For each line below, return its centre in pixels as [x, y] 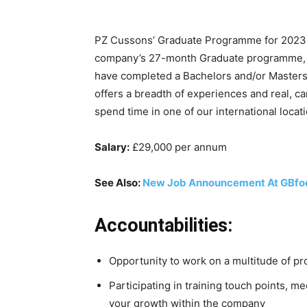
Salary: [112, 147]
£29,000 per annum [178, 147]
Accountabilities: [163, 225]
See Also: [119, 183]
